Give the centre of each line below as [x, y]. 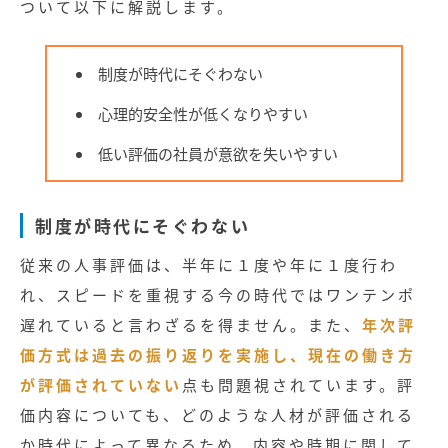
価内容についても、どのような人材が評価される [217, 415]
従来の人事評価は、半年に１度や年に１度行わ [209, 265]
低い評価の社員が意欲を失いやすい [217, 153]
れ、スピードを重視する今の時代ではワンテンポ [218, 295]
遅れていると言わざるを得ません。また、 [191, 325]
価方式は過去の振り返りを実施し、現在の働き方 [218, 355]
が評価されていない [101, 385]
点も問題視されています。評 [298, 385]
